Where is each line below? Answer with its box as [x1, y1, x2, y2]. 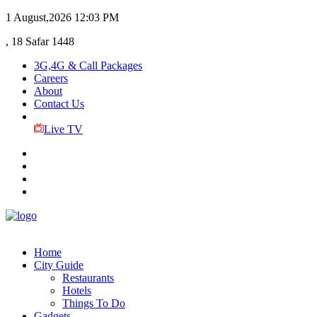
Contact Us [34, 98, 84, 110]
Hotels [62, 284, 91, 296]
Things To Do [62, 297, 125, 309]
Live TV [43, 123, 83, 135]
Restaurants [62, 272, 114, 284]
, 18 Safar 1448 [6, 35, 74, 47]
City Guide [34, 259, 83, 271]
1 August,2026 [6, 11, 71, 23]
